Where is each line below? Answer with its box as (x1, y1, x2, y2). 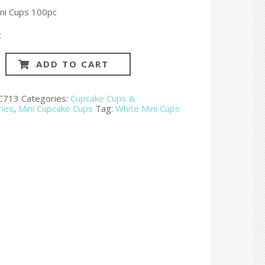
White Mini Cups (115, 102, 180, 114)
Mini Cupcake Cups (18, 102, 93, 114)
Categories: (21, 92, 71, 104)
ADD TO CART (35, 57, 109, 70)
